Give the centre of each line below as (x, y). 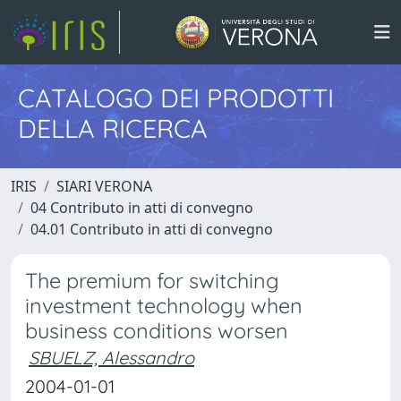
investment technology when (164, 306)
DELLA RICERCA (113, 128)
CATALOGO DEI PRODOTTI (176, 98)
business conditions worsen (157, 331)
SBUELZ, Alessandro (111, 358)
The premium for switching (152, 281)
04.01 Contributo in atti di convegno (152, 229)
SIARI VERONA (104, 186)
